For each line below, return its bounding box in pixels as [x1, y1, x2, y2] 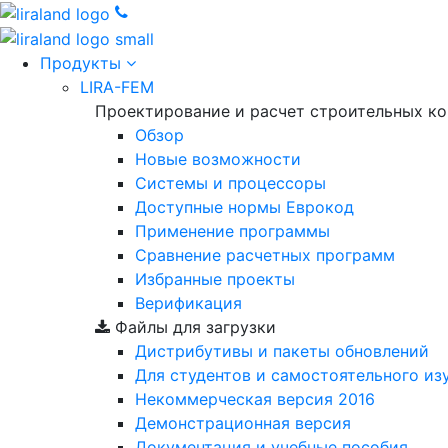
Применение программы [135, 221, 330, 242]
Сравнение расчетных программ [135, 245, 395, 266]
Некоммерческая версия [135, 389, 338, 410]
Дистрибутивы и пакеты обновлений [135, 341, 429, 362]
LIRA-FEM [80, 77, 154, 98]
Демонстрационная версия [135, 413, 351, 434]
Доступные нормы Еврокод [135, 197, 354, 218]
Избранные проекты [135, 269, 295, 290]
